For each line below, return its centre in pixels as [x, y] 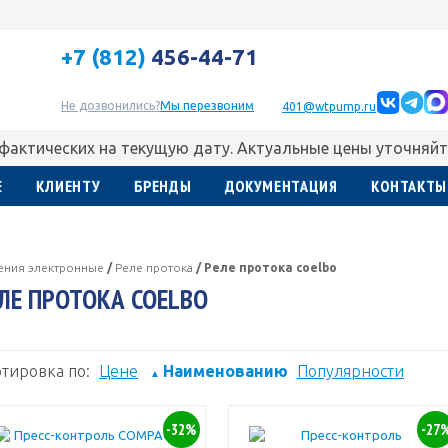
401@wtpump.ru [329, 106]
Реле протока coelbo [270, 267]
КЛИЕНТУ [68, 186]
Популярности [350, 371]
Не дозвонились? [110, 105]
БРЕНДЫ [162, 186]
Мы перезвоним [207, 105]
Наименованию [225, 371]
